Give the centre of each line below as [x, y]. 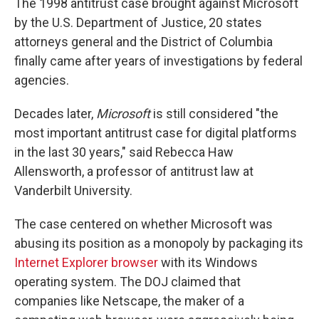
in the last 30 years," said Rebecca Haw [124, 152]
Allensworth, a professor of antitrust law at [134, 171]
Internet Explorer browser [86, 262]
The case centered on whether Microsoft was [143, 224]
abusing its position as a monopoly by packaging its [159, 243]
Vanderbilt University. [73, 190]
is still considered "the [216, 114]
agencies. [42, 80]
